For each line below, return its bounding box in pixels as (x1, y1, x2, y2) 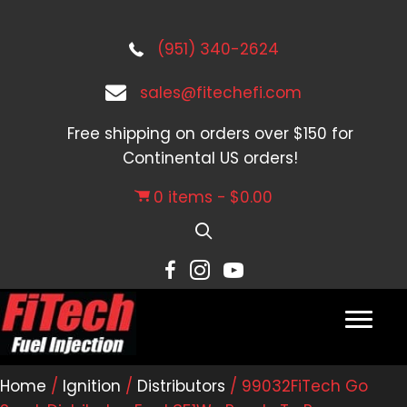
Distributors (137, 374, 225, 397)
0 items (154, 186, 213, 208)
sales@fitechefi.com (140, 82, 302, 104)
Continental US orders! (123, 147, 298, 169)
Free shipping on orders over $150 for (67, 123, 353, 144)
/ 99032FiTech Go (225, 374, 368, 397)
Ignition (63, 374, 121, 397)
